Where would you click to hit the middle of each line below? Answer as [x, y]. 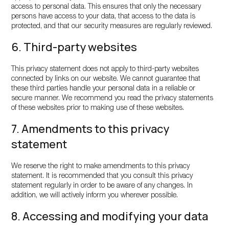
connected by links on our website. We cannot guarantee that [106, 79]
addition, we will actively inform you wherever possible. [95, 196]
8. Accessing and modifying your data [110, 216]
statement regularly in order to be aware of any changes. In [102, 186]
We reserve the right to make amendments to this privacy [101, 167]
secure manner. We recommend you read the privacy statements [112, 99]
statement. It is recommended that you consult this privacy [102, 176]
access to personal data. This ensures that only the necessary [106, 7]
